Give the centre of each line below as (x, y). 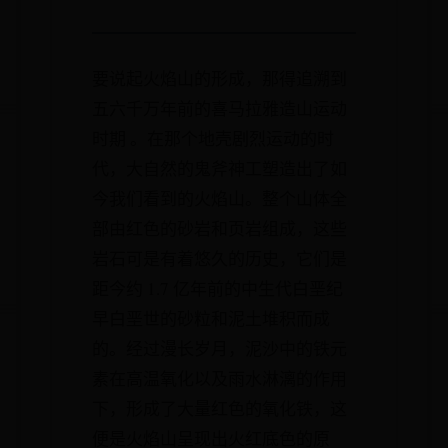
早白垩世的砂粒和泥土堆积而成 (211, 318)
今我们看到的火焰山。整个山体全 (219, 198)
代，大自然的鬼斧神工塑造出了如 (219, 168)
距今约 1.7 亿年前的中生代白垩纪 (217, 288)
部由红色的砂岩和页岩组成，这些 (219, 228)
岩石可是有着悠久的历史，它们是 (219, 258)
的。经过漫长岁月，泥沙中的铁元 (219, 348)
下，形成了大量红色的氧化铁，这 (219, 408)
